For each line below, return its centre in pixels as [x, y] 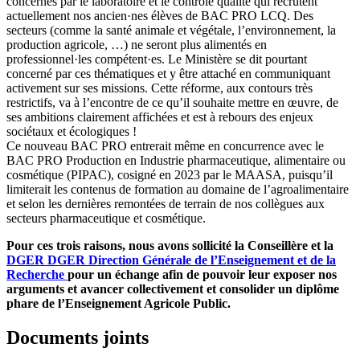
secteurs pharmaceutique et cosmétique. [106, 218]
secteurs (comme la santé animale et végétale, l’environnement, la [171, 30]
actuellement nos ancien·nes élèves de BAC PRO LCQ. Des [160, 15]
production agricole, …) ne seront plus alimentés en [137, 44]
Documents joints [78, 337]
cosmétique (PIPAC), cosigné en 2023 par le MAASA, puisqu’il [170, 174]
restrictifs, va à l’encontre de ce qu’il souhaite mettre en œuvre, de [172, 102]
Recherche [35, 274]
